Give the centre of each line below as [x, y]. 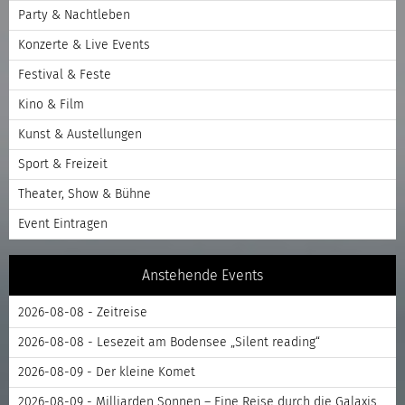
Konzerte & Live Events [84, 45]
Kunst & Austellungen [80, 134]
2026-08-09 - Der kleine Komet [107, 372]
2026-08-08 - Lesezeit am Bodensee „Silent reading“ [169, 342]
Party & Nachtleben [74, 15]
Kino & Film [51, 104]
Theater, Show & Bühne [85, 194]
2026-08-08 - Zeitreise [83, 312]
